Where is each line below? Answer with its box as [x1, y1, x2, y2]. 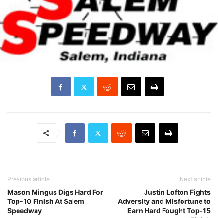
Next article [180, 175, 211, 183]
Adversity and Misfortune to [118, 197, 211, 206]
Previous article [7, 175, 50, 183]
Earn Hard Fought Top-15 [127, 206, 211, 215]
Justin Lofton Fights [144, 188, 211, 197]
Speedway [7, 206, 42, 215]
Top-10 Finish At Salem [7, 197, 84, 206]
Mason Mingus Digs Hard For [7, 188, 103, 197]
